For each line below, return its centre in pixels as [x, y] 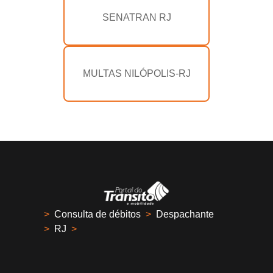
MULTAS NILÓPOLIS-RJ [136, 74]
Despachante [185, 214]
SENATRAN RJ [136, 18]
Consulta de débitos [97, 214]
